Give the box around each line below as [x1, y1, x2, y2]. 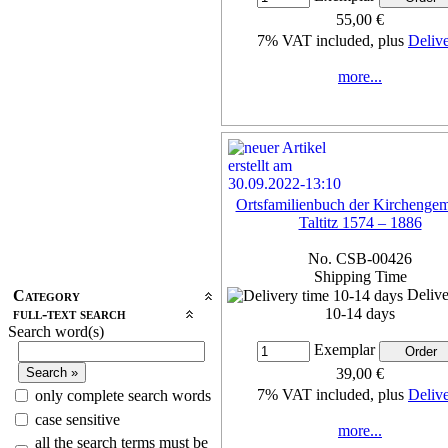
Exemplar [309, 341, 379, 359]
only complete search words [35, 386, 211, 404]
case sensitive [35, 410, 120, 428]
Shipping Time [313, 267, 407, 285]
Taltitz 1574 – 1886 [298, 213, 422, 231]
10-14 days [325, 305, 395, 323]
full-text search [13, 304, 126, 322]
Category [13, 286, 80, 304]
